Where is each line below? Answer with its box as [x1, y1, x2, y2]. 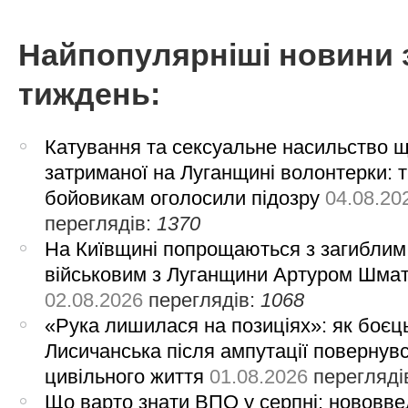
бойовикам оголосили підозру [45, 186, 321, 209]
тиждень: [18, 77, 160, 112]
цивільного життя [45, 364, 205, 388]
